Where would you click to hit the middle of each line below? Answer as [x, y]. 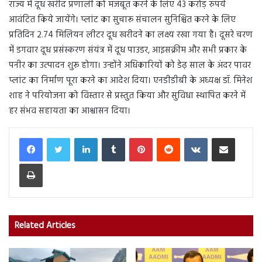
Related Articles [45, 225]
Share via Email [243, 137]
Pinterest [166, 137]
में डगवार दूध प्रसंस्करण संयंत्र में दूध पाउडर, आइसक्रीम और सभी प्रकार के [128, 50]
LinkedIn [111, 137]
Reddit [190, 137]
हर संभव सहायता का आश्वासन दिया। [70, 111]
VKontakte [224, 137]
